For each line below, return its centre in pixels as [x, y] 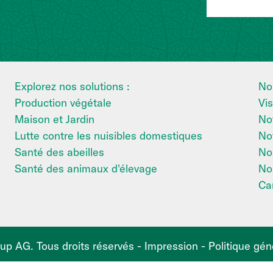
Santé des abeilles [59, 152]
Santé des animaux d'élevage [86, 169]
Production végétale [63, 103]
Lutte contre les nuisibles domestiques [108, 136]
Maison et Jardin [54, 119]
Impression [171, 246]
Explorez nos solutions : [72, 87]
